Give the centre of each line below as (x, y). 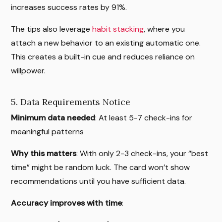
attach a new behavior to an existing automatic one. (106, 43)
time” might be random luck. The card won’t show (101, 167)
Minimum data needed (53, 118)
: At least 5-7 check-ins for (144, 118)
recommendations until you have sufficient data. (99, 181)
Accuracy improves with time (67, 203)
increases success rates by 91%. (69, 7)
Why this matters (44, 154)
